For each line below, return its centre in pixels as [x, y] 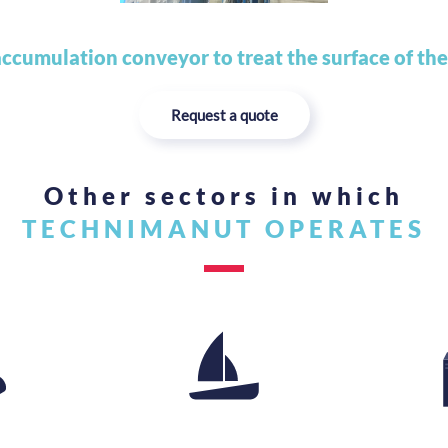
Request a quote [224, 115]
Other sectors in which [224, 196]
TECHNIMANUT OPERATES [224, 229]
